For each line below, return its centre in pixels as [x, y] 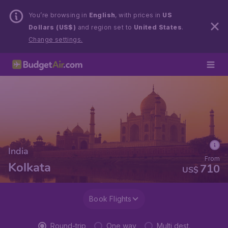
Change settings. [56, 39]
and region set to [105, 27]
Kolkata [30, 167]
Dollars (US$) [52, 27]
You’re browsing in [59, 15]
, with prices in [139, 15]
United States [158, 27]
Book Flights [110, 199]
